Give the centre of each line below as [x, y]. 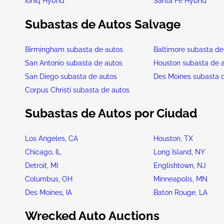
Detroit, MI [41, 165]
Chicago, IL [43, 152]
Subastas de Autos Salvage [103, 24]
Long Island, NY [179, 152]
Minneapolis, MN [181, 179]
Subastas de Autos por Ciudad [111, 113]
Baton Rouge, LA [181, 192]
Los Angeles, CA [51, 138]
